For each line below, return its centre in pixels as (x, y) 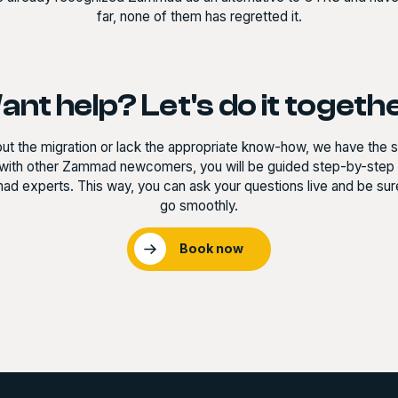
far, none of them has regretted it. (199, 17)
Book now (212, 248)
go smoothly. (199, 206)
